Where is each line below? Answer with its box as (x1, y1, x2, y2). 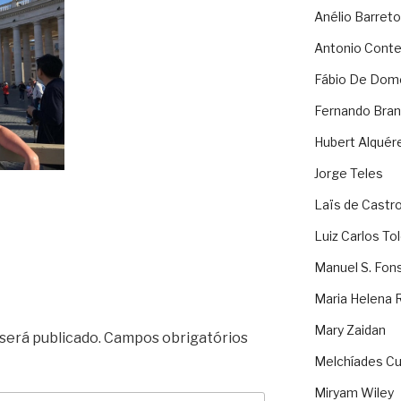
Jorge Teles (313, 166, 383, 182)
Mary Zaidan (313, 322, 386, 338)
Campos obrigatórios (104, 329, 248, 347)
